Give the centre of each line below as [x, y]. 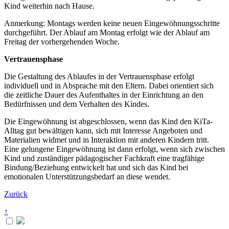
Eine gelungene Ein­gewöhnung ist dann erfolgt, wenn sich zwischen [114, 149]
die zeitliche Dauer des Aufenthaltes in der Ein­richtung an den [104, 95]
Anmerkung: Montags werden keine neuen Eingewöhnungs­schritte [112, 23]
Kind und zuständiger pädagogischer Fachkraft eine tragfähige [104, 158]
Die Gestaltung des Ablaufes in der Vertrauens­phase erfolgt [99, 76]
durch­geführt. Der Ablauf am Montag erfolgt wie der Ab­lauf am [107, 32]
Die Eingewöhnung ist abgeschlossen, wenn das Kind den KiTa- [108, 121]
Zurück [16, 194]
